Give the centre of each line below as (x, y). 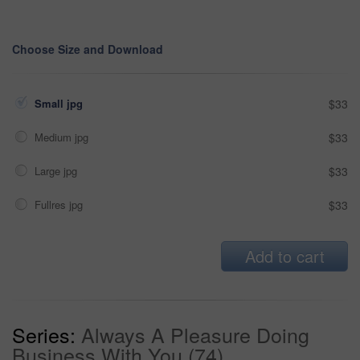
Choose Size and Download (88, 49)
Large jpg (57, 170)
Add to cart (284, 256)
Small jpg (60, 103)
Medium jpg (63, 137)
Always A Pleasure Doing (195, 334)
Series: (44, 334)
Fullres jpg (60, 204)
